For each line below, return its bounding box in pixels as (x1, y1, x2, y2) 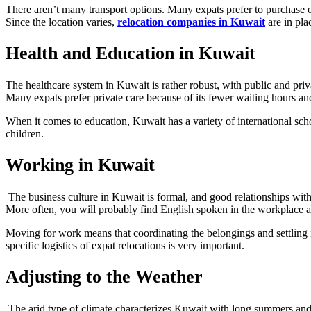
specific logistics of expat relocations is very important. (6, 239, 244, 251)
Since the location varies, (6, 15, 117, 28)
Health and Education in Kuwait (6, 43, 255, 64)
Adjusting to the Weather (6, 267, 203, 287)
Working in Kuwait (6, 155, 155, 176)
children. (6, 127, 44, 140)
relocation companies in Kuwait (117, 15, 265, 28)
